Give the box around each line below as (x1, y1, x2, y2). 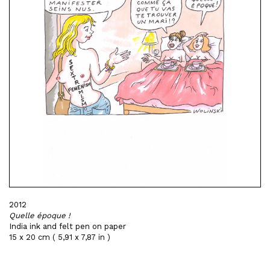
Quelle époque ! (9, 211, 71, 220)
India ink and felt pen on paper (9, 222, 126, 231)
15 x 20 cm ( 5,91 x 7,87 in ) (9, 233, 110, 242)
